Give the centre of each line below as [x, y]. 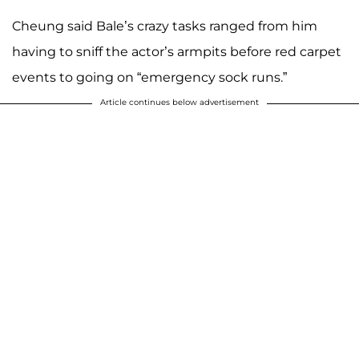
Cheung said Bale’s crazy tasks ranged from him [165, 26]
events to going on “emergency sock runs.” [149, 78]
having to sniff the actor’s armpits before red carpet [177, 52]
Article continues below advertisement [179, 103]
